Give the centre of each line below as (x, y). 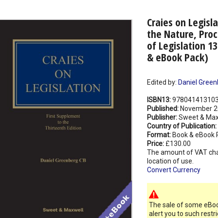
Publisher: (163, 118)
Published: (163, 109)
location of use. (170, 161)
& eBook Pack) (177, 57)
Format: (159, 135)
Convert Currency (173, 170)
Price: (156, 144)
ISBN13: (159, 100)
